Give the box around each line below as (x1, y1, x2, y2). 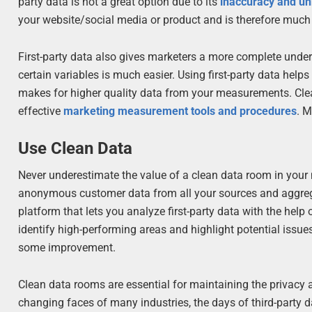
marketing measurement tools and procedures (63, 104, 297, 118)
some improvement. (18, 241, 116, 255)
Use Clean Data (18, 139, 133, 159)
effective (18, 104, 64, 118)
